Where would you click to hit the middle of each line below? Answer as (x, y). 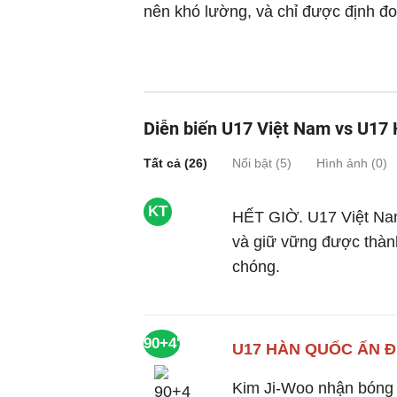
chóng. (256, 267)
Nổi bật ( (256, 163)
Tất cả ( (166, 163)
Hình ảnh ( (346, 163)
